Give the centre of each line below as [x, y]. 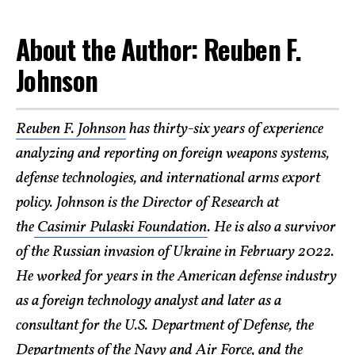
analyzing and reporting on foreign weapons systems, [173, 153]
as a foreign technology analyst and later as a [149, 301]
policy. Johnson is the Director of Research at [147, 202]
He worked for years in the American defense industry [176, 276]
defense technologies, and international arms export [168, 178]
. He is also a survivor [272, 227]
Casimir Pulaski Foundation [121, 227]
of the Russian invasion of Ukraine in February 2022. [175, 252]
